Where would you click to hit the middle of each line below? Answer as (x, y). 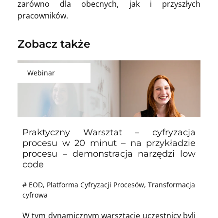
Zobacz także (54, 44)
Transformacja (172, 185)
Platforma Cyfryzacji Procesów (95, 185)
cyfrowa (35, 195)
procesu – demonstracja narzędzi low (109, 154)
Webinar (41, 73)
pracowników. (43, 16)
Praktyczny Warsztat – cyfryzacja (109, 133)
